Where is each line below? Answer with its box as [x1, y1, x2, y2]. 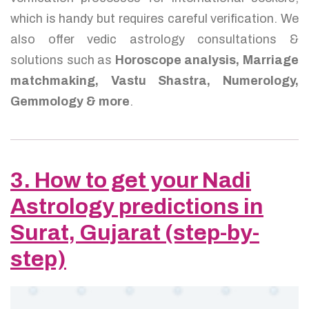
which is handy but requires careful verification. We [10, 12, 299, 26]
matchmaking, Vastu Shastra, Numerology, [10, 74, 299, 88]
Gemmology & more [10, 94, 130, 108]
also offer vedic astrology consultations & [10, 32, 299, 46]
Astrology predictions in [10, 195, 263, 219]
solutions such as [10, 53, 115, 67]
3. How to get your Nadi [10, 168, 251, 192]
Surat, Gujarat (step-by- [10, 221, 259, 245]
